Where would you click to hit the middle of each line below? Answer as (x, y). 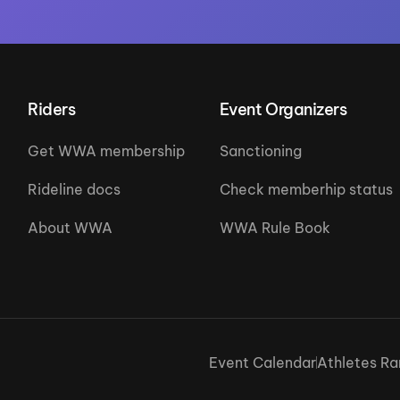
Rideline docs (75, 189)
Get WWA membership (107, 150)
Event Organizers (283, 109)
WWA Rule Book (275, 227)
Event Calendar (262, 362)
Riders (52, 109)
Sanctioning (260, 150)
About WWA (71, 227)
